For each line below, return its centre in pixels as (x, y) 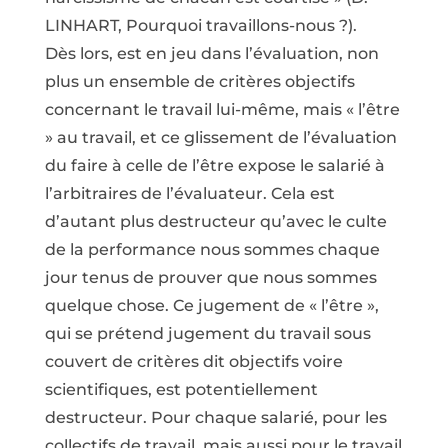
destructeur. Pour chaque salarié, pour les (215, 417)
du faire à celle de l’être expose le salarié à (214, 165)
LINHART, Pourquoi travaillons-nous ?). (200, 25)
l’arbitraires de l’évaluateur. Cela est (189, 193)
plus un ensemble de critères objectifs (199, 81)
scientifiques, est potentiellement (181, 389)
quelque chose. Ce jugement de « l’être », (211, 305)
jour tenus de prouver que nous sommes (210, 277)
